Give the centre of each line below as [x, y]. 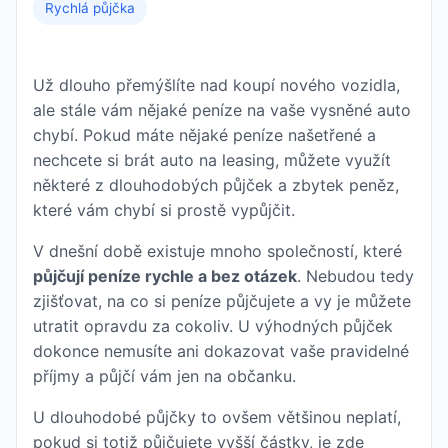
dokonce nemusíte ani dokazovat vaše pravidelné [221, 351]
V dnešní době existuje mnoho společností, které [217, 251]
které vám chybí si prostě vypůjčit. [164, 210]
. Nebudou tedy [355, 276]
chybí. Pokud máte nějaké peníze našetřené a [204, 135]
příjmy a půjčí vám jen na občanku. [164, 376]
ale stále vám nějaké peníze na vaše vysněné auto [222, 110]
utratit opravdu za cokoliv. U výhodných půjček [213, 326]
